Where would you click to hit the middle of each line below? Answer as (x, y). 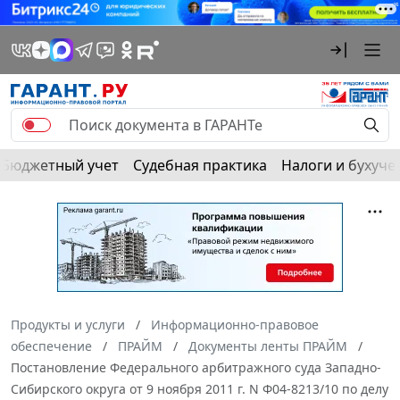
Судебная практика (200, 165)
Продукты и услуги (68, 324)
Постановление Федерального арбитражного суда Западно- (196, 367)
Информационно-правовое (235, 324)
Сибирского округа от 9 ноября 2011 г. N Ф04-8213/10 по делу (200, 388)
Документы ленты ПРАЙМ (268, 346)
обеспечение (51, 346)
